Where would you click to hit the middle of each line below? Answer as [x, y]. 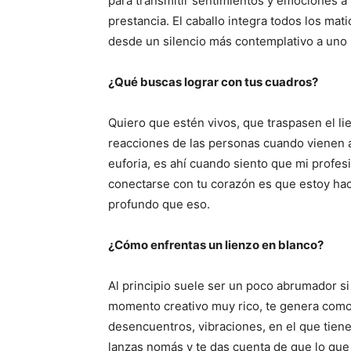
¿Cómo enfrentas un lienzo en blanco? [216, 245]
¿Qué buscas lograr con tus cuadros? [213, 82]
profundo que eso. [159, 204]
